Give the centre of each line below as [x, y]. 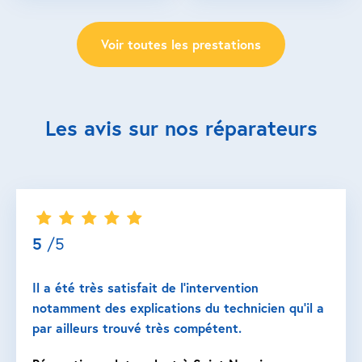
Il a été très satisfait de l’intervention [145, 287]
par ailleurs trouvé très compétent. [137, 328]
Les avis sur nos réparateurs [181, 128]
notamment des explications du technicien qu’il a [178, 307]
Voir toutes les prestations [181, 44]
